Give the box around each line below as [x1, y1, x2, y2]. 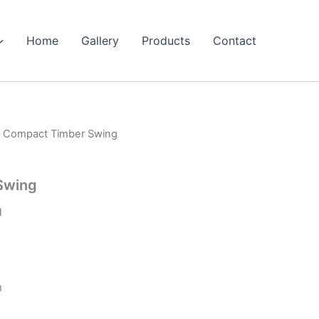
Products [142, 33, 190, 48]
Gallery [81, 33, 119, 48]
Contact [213, 33, 256, 48]
